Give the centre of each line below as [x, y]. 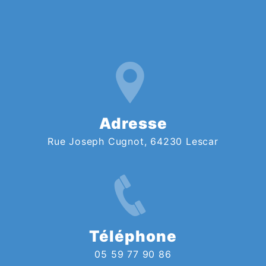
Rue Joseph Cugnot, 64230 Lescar [133, 141]
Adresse [133, 123]
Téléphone [133, 236]
